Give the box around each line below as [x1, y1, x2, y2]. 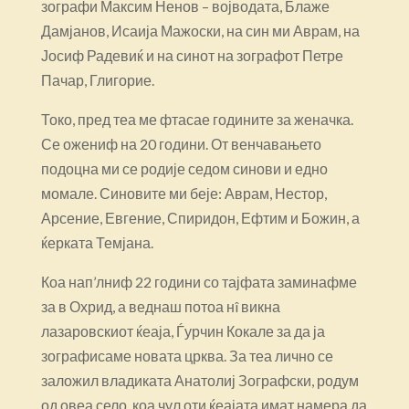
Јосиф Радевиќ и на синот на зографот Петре [40, 46, 343, 64]
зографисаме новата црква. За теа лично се [40, 346, 333, 364]
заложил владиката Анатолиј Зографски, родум [40, 371, 359, 389]
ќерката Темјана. [40, 233, 153, 251]
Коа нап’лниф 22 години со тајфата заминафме [40, 272, 357, 290]
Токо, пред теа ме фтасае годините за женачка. [40, 110, 353, 128]
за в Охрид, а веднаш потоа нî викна [40, 297, 280, 315]
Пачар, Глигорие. [40, 70, 154, 89]
